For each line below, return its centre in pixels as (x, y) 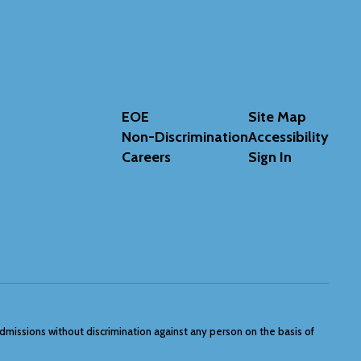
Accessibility (288, 137)
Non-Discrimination (185, 137)
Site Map (277, 117)
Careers (146, 157)
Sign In (270, 157)
